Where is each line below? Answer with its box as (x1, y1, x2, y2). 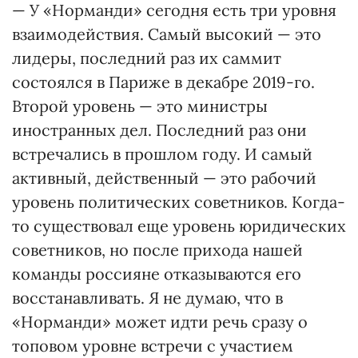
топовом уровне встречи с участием (12, 335, 293, 356)
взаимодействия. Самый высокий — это (12, 23, 321, 44)
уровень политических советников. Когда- (12, 191, 345, 212)
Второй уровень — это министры (12, 95, 268, 116)
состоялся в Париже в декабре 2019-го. (12, 71, 315, 92)
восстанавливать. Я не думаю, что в (12, 287, 283, 308)
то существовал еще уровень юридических (12, 215, 346, 236)
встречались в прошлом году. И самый (12, 143, 312, 164)
